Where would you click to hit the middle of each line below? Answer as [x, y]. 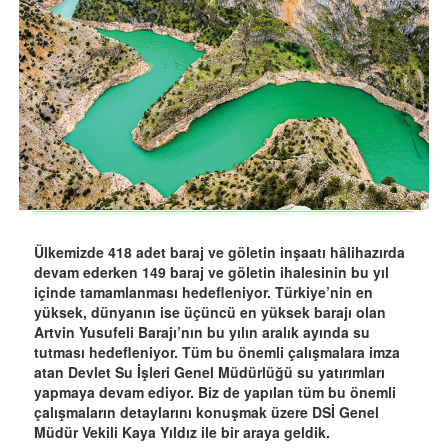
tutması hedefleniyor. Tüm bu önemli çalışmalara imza [217, 352]
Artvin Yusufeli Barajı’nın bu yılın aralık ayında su [202, 332]
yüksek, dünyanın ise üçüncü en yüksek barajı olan [210, 312]
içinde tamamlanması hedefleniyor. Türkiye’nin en [203, 292]
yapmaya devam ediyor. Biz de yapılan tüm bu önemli [215, 392]
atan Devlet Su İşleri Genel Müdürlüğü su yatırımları [209, 372]
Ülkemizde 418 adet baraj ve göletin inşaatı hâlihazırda [219, 252]
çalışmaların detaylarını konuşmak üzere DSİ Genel [206, 412]
